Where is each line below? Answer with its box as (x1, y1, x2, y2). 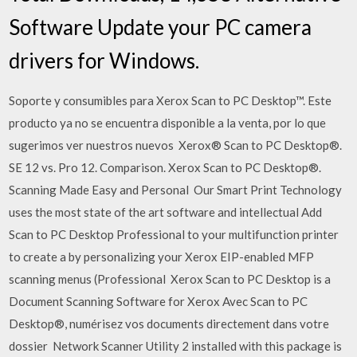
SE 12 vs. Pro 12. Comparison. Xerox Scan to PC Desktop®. (9, 159, 322, 175)
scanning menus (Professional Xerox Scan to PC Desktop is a (9, 271, 331, 286)
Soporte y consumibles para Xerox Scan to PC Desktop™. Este (9, 92, 332, 108)
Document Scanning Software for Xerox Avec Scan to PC (9, 293, 308, 308)
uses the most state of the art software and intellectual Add (9, 204, 323, 219)
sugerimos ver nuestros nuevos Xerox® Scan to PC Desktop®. (9, 137, 343, 152)
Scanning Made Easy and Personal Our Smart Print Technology (9, 182, 343, 197)
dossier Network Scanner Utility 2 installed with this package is (9, 338, 343, 353)
